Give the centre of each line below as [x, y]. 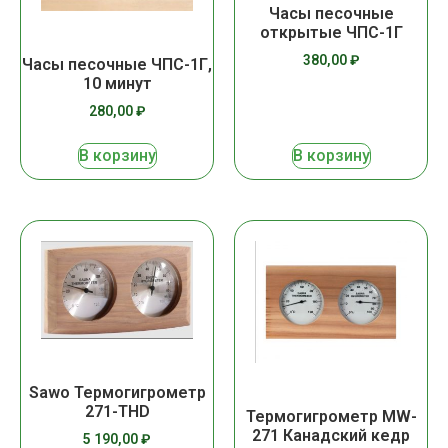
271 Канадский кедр [331, 435]
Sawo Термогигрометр [117, 392]
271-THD [117, 411]
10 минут [117, 83]
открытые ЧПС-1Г [331, 32]
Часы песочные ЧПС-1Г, [117, 64]
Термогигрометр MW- [331, 416]
